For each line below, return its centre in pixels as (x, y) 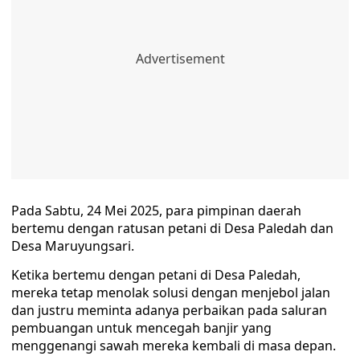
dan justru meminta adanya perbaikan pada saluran (169, 311)
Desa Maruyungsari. (73, 246)
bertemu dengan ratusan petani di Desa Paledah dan (172, 229)
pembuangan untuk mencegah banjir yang (141, 328)
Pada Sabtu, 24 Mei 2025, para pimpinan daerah (156, 211)
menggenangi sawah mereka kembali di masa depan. (174, 346)
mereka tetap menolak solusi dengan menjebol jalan (171, 293)
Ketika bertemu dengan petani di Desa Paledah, (156, 275)
